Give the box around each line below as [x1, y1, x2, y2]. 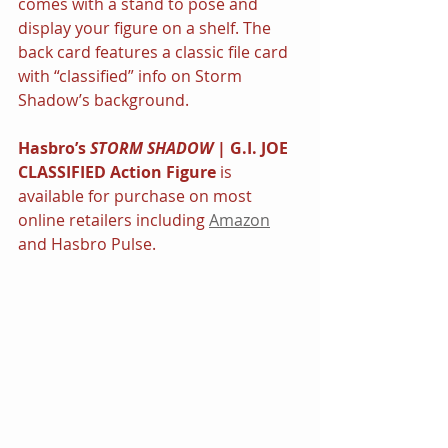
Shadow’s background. [18, 88, 189, 111]
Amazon [209, 208, 270, 231]
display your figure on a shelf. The [18, 16, 275, 39]
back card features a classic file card [18, 40, 292, 63]
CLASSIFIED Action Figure [18, 160, 216, 183]
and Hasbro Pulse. [18, 232, 156, 255]
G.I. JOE [230, 136, 292, 159]
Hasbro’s [18, 136, 90, 159]
